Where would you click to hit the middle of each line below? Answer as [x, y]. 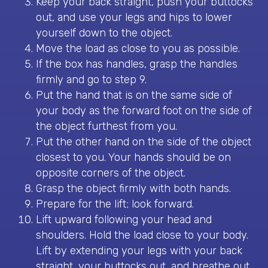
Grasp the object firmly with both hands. [133, 189]
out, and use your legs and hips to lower [134, 18]
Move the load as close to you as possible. [138, 49]
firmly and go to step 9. [91, 80]
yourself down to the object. [104, 33]
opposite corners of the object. [111, 173]
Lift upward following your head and [124, 220]
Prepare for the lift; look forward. [115, 204]
